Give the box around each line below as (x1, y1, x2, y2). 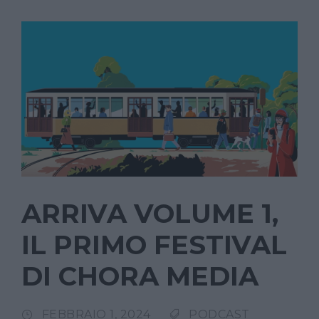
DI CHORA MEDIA (21, 259, 258, 292)
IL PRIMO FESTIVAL (21, 228, 287, 261)
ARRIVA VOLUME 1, (21, 197, 278, 229)
